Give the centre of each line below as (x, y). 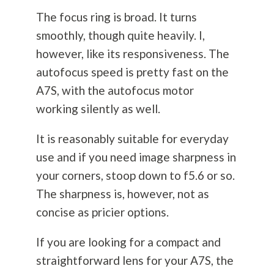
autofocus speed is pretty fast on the (132, 72)
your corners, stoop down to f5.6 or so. (135, 176)
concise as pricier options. (102, 212)
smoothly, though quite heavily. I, (120, 35)
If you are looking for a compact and (128, 242)
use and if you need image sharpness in (136, 157)
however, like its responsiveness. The (132, 54)
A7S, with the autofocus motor (115, 91)
